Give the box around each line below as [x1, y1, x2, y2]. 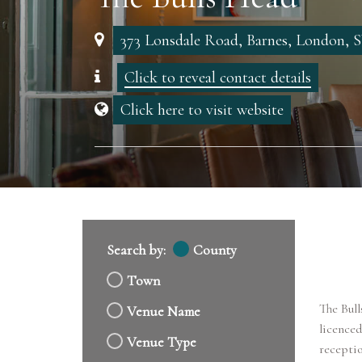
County [193, 242, 237, 259]
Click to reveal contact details [124, 68, 311, 88]
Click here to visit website [120, 100, 284, 120]
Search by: [107, 242, 166, 259]
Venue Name [127, 303, 200, 321]
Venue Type [127, 334, 196, 351]
